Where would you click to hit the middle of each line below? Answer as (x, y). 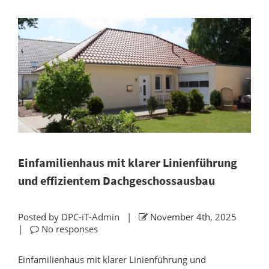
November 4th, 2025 (195, 216)
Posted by (40, 216)
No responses (70, 228)
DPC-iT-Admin (90, 216)
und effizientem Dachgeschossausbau (116, 180)
